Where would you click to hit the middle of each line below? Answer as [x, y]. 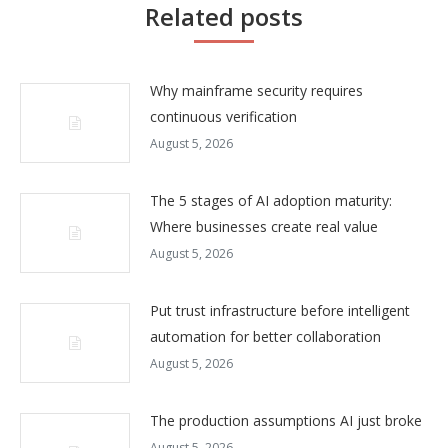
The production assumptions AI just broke [286, 421]
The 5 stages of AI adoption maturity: [271, 201]
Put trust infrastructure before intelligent [280, 311]
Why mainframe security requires [256, 91]
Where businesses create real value [264, 227]
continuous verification [223, 117]
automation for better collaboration [265, 337]
